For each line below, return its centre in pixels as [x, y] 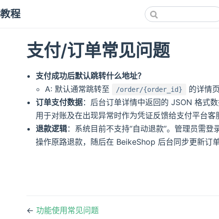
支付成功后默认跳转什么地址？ [91, 76]
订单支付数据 [59, 102]
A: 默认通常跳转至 [79, 89]
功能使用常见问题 [67, 210]
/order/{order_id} [149, 89]
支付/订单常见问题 [98, 50]
